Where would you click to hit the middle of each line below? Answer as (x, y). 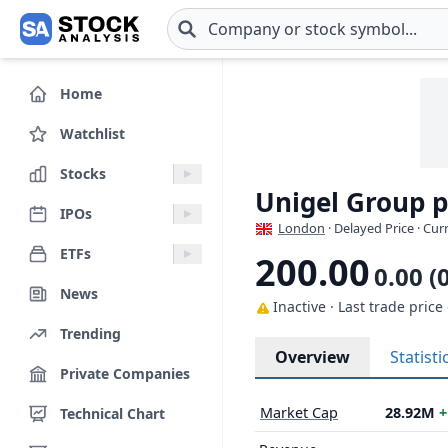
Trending (90, 333)
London (301, 228)
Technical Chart (112, 413)
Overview (312, 357)
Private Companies (125, 373)
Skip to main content (93, 39)
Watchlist (92, 133)
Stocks (83, 173)
